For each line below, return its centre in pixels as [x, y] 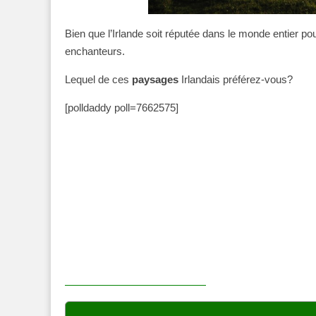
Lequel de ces [97, 80]
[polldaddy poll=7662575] [122, 108]
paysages [154, 80]
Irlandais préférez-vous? [236, 80]
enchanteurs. [95, 51]
